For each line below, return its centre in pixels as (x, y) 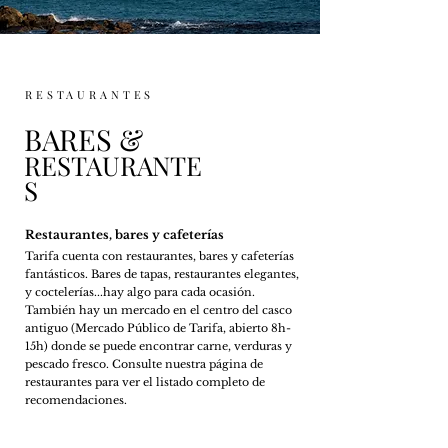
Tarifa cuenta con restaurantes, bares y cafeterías (159, 256)
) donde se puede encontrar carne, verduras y (168, 346)
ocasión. (232, 292)
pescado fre (56, 364)
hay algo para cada (156, 292)
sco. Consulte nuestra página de (175, 364)
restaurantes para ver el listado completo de (145, 382)
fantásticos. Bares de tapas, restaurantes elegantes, (162, 274)
